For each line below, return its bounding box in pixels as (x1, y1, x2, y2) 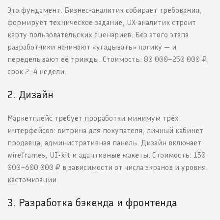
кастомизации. (7, 175, 58, 185)
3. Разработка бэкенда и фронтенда (7, 196, 177, 210)
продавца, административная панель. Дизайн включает (7, 138, 201, 148)
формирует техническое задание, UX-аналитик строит (7, 18, 196, 27)
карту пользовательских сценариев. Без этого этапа (7, 30, 189, 40)
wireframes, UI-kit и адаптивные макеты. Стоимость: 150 (7, 150, 206, 160)
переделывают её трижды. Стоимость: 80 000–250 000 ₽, (7, 55, 209, 64)
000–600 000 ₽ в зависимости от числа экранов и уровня (7, 163, 206, 172)
